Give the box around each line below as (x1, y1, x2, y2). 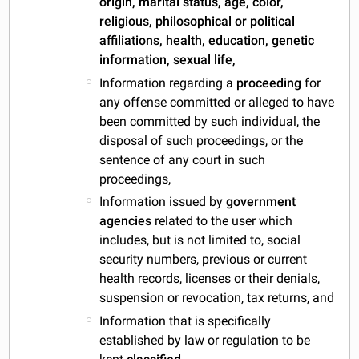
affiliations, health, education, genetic (99, 32, 315, 48)
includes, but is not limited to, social (99, 232, 301, 248)
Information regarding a (99, 75, 237, 91)
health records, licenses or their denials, (99, 271, 321, 287)
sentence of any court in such (99, 151, 266, 167)
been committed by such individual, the (99, 113, 321, 129)
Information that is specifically (99, 313, 272, 329)
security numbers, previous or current (99, 252, 308, 268)
